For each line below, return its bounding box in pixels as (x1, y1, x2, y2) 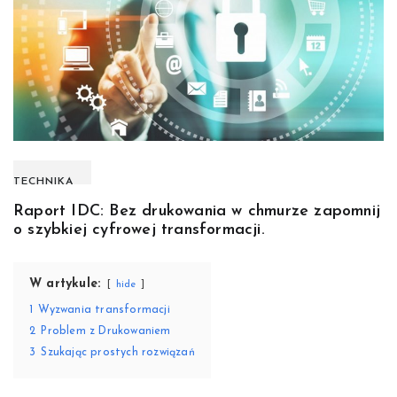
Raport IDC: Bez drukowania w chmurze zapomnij (13, 203, 381, 221)
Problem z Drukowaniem (41, 326, 171, 338)
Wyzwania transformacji (38, 305, 170, 316)
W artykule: (29, 277, 101, 292)
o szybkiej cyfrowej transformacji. (13, 222, 265, 239)
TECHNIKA (13, 176, 74, 188)
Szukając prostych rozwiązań (41, 347, 195, 359)
